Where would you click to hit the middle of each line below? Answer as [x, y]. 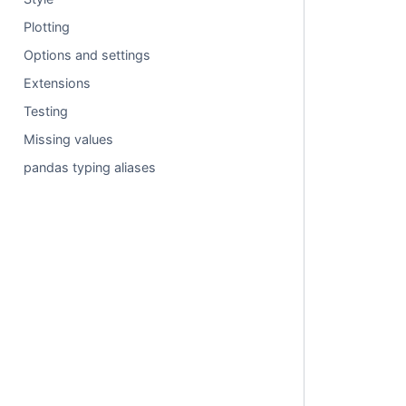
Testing [46, 111]
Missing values [69, 139]
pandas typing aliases [90, 167]
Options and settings [87, 55]
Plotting [47, 27]
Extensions [58, 83]
